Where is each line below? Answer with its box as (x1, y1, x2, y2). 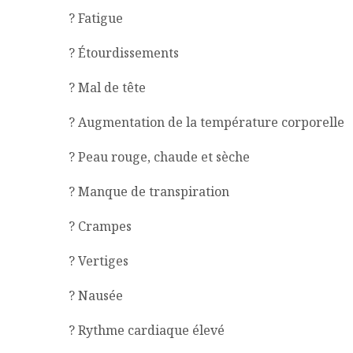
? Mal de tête (69, 78, 146, 96)
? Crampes (69, 217, 132, 235)
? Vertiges (69, 251, 128, 269)
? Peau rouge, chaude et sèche (69, 147, 250, 165)
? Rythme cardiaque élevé (69, 321, 225, 339)
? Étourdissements (69, 43, 179, 61)
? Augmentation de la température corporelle (69, 113, 344, 131)
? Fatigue (69, 9, 123, 27)
